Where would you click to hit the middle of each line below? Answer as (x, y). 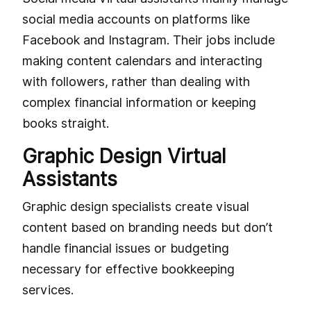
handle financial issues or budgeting (126, 248)
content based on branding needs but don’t (148, 227)
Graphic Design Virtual (124, 156)
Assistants (70, 179)
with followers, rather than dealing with (136, 81)
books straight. (66, 123)
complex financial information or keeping (139, 102)
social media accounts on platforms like (136, 19)
